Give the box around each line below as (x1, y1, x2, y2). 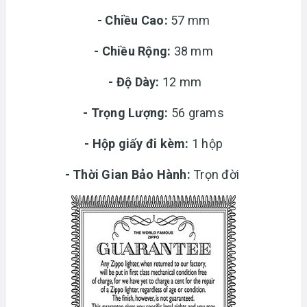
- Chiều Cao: (97, 12, 171, 27)
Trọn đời (190, 167, 243, 182)
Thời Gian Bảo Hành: (73, 167, 191, 182)
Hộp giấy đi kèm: (92, 136, 192, 151)
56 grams (171, 105, 224, 120)
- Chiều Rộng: (94, 43, 174, 58)
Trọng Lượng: (90, 105, 171, 120)
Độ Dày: (116, 74, 162, 89)
